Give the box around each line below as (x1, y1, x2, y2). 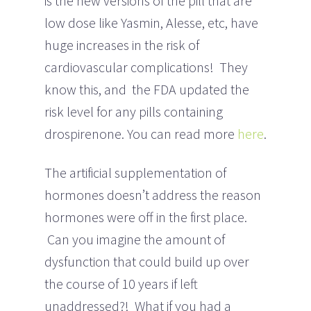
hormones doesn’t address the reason (44, 185, 261, 203)
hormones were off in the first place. (44, 208, 247, 226)
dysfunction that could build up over (44, 252, 249, 270)
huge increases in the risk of (44, 35, 199, 53)
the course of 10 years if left (44, 274, 198, 292)
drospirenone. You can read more (44, 124, 237, 142)
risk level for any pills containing (44, 102, 223, 120)
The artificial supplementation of (44, 163, 226, 181)
